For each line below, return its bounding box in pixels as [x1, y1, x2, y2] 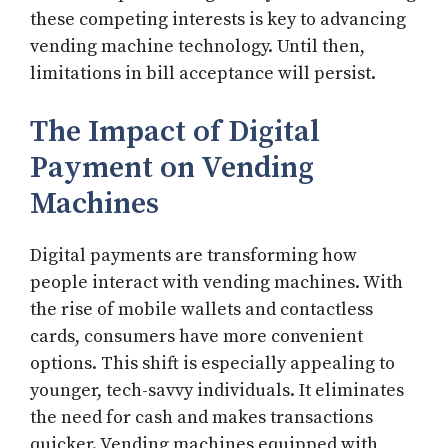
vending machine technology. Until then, [30, 35, 365, 59]
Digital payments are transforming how [30, 244, 357, 268]
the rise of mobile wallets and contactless [30, 298, 373, 322]
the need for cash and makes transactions [30, 406, 373, 430]
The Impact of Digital [30, 113, 320, 152]
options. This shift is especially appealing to [30, 352, 395, 376]
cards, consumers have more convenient [30, 325, 363, 349]
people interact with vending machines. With [30, 271, 403, 295]
